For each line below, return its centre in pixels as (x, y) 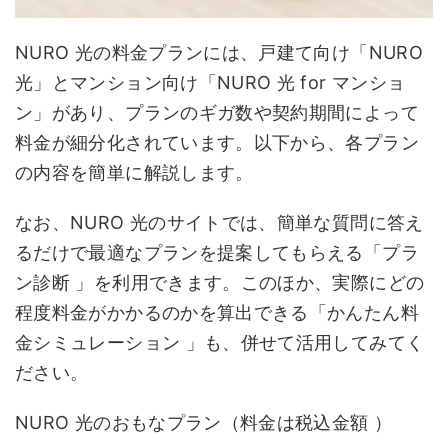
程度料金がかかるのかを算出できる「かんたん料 (217, 312)
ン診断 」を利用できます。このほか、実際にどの (220, 282)
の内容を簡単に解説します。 (134, 172)
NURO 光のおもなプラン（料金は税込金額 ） (204, 422)
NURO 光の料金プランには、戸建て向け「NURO (219, 52)
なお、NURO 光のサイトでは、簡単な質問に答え (219, 222)
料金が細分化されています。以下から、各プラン (217, 142)
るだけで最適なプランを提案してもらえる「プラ (217, 252)
